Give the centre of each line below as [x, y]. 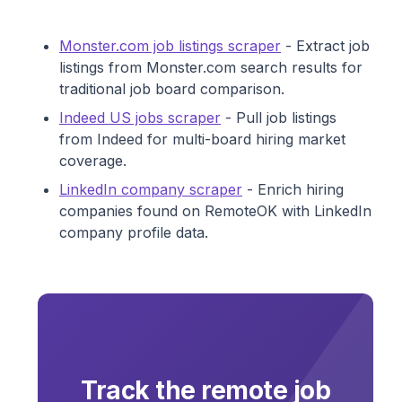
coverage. [93, 161]
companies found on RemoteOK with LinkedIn [215, 211]
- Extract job [325, 46]
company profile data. [134, 233]
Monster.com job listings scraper [170, 46]
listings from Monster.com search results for [211, 68]
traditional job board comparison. [172, 89]
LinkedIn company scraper [151, 190]
